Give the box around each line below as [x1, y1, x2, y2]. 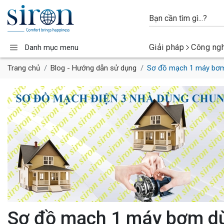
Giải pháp [148, 42, 184, 52]
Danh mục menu [25, 42, 78, 52]
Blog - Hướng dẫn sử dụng [50, 63, 136, 72]
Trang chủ [7, 63, 40, 72]
